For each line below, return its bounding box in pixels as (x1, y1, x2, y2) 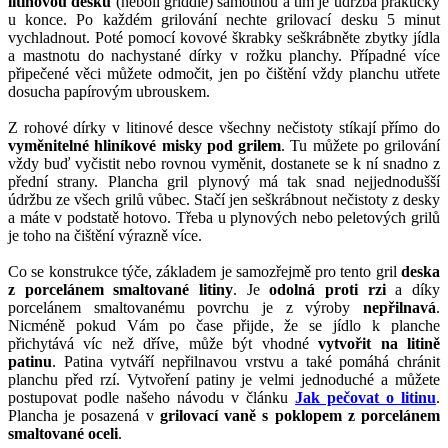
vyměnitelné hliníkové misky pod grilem (8, 137, 281, 155)
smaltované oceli (8, 425, 118, 443)
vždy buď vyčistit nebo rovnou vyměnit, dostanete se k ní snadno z (8, 155, 440, 173)
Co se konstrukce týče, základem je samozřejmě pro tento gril (8, 263, 401, 281)
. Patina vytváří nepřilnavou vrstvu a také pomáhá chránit (52, 353, 440, 371)
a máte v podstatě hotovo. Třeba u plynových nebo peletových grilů (8, 209, 440, 227)
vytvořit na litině (318, 335, 441, 353)
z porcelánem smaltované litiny (8, 281, 233, 299)
